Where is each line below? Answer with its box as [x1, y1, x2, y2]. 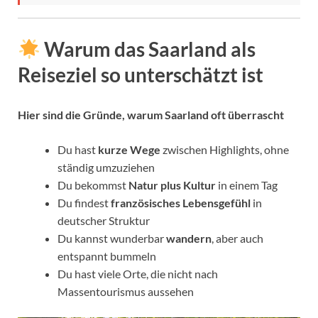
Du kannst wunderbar [57, 231, 166, 245]
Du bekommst [57, 177, 128, 192]
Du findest [57, 195, 111, 209]
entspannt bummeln [57, 248, 156, 263]
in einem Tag [216, 177, 278, 192]
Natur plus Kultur [128, 177, 216, 192]
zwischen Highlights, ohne [160, 142, 289, 156]
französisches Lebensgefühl [111, 195, 251, 209]
